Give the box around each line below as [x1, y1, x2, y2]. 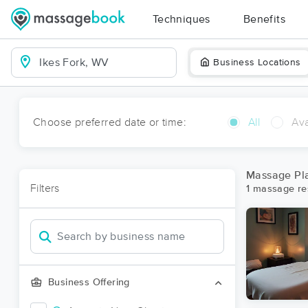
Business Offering [48, 278, 130, 287]
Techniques [152, 14, 210, 25]
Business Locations [213, 58, 301, 67]
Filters [30, 183, 60, 194]
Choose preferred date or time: [33, 117, 186, 128]
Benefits [243, 14, 286, 25]
